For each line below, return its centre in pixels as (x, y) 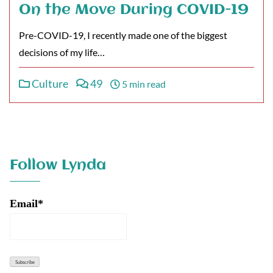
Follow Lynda (58, 165)
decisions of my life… (62, 52)
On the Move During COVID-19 (134, 10)
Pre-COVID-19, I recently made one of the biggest (123, 35)
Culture (49, 83)
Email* (27, 204)
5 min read (143, 84)
